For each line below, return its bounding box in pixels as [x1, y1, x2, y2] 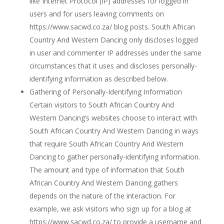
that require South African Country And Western [29, 139, 183, 148]
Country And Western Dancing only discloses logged [29, 35, 198, 44]
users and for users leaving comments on [29, 9, 164, 18]
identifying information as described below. [29, 74, 168, 83]
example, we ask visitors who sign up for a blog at [29, 204, 191, 213]
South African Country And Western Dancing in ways [29, 126, 198, 135]
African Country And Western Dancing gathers [29, 178, 178, 187]
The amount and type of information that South [29, 165, 184, 174]
